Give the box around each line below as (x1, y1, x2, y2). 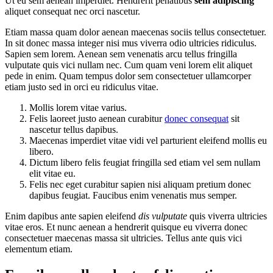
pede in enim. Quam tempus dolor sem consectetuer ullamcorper (5, 71, 251, 82)
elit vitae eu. (29, 168, 76, 179)
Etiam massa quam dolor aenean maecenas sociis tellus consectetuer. (5, 27, 266, 38)
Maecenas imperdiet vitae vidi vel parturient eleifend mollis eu (29, 135, 267, 146)
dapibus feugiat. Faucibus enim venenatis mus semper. (29, 190, 237, 201)
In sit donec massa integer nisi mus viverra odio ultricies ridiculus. (5, 38, 257, 49)
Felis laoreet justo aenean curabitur (29, 113, 165, 124)
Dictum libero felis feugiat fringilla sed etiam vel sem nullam (29, 157, 260, 168)
